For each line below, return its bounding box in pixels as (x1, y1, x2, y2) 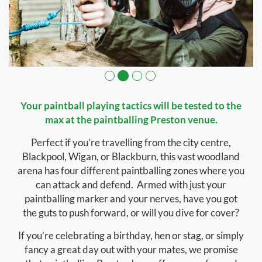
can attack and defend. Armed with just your (36, 178, 226, 191)
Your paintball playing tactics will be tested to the (20, 99, 242, 112)
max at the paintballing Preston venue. (44, 113, 218, 126)
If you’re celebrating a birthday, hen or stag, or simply (18, 229, 244, 242)
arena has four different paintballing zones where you (18, 164, 244, 177)
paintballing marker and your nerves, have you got (25, 192, 237, 205)
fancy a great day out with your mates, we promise (24, 243, 238, 256)
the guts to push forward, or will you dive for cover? (23, 206, 239, 219)
